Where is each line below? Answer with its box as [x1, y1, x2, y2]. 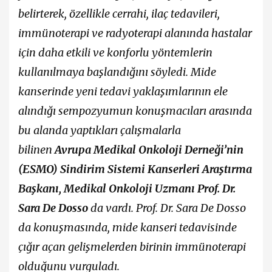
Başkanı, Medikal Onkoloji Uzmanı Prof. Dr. [18, 181, 236, 195]
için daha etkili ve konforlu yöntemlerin [18, 45, 212, 59]
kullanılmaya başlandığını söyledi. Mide [18, 64, 216, 79]
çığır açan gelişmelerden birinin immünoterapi [18, 239, 246, 254]
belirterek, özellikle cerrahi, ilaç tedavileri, [18, 6, 220, 21]
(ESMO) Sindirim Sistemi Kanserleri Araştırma [18, 161, 252, 176]
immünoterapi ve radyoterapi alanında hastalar [18, 25, 252, 40]
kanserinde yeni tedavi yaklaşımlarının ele [18, 84, 228, 98]
